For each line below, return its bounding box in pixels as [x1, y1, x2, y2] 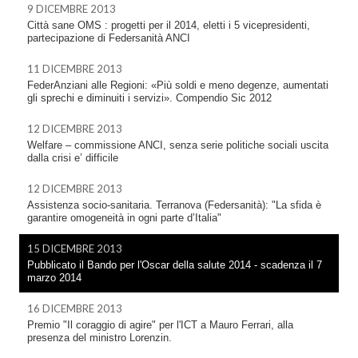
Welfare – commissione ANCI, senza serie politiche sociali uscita [27, 139, 328, 151]
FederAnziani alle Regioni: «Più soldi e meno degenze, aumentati [27, 79, 328, 91]
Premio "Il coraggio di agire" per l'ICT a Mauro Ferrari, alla [27, 319, 293, 331]
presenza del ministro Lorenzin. [27, 332, 172, 344]
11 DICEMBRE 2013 [27, 62, 122, 75]
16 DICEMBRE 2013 [27, 302, 122, 315]
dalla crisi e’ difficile [27, 152, 118, 164]
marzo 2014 [27, 272, 82, 284]
